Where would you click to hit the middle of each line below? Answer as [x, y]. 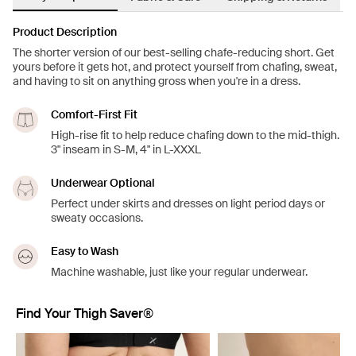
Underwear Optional [103, 183]
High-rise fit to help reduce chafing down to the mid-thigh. [195, 135]
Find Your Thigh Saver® [85, 314]
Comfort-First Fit [94, 115]
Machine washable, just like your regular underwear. [179, 272]
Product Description [65, 32]
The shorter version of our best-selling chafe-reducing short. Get [174, 53]
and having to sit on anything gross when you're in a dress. [157, 81]
